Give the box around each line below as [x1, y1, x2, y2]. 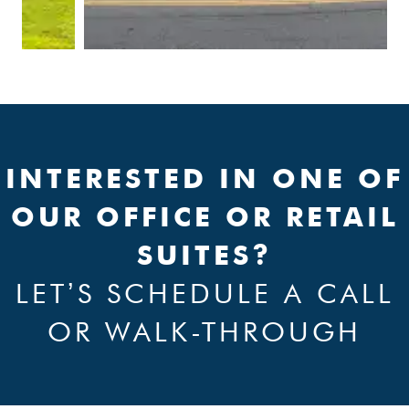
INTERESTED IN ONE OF [5, 161, 404, 194]
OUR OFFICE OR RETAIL [10, 199, 399, 233]
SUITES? [137, 237, 272, 271]
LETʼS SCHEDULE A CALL [15, 276, 394, 309]
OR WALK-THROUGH [47, 314, 362, 348]
